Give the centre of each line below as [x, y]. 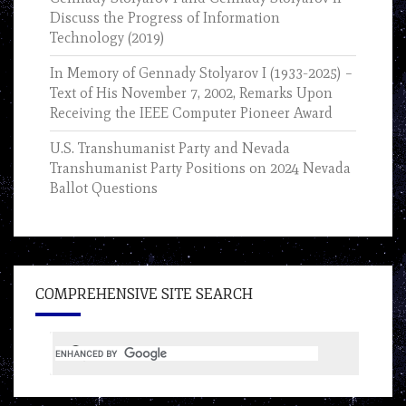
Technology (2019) [107, 38]
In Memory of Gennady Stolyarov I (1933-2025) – [201, 73]
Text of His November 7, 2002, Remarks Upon [191, 93]
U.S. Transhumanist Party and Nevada [170, 149]
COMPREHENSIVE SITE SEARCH [144, 295]
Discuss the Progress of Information [165, 18]
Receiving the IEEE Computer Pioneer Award [191, 113]
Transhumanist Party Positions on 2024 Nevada [200, 169]
